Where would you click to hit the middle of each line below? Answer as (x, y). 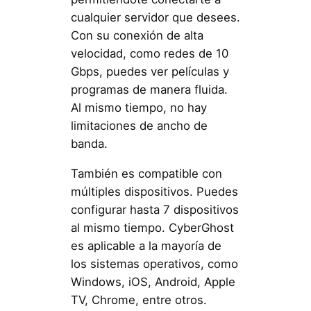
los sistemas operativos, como (154, 264)
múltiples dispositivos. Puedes (154, 192)
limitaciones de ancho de (139, 126)
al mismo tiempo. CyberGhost (152, 228)
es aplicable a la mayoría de (146, 246)
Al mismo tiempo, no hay (138, 108)
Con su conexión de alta (137, 36)
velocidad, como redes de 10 (149, 54)
